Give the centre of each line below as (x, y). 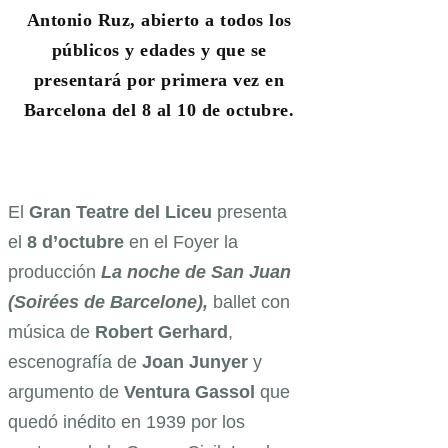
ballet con (251, 301)
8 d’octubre (78, 241)
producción (54, 271)
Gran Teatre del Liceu (120, 211)
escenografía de (75, 361)
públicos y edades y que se (159, 49)
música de (51, 331)
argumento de (66, 391)
